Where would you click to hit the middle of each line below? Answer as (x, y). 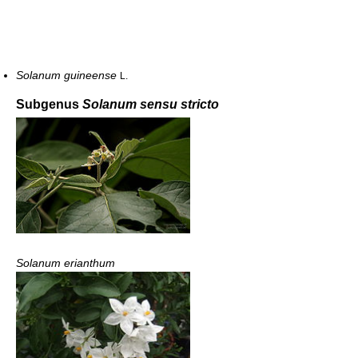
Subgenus (49, 104)
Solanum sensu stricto (151, 104)
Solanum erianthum (66, 263)
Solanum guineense (66, 75)
